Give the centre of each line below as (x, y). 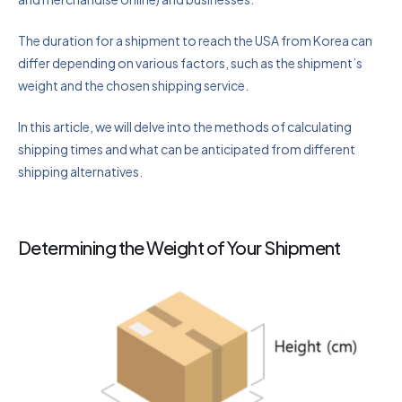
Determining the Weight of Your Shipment (179, 248)
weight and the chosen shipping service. (133, 86)
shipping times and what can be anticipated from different (187, 149)
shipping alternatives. (80, 172)
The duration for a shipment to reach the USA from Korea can (195, 41)
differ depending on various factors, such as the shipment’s (190, 63)
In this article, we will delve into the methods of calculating (185, 127)
